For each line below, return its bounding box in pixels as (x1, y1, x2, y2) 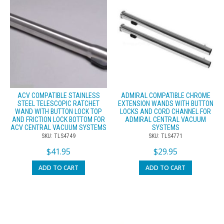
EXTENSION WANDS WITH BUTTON (117, 99, 213, 108)
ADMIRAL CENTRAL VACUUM (125, 115, 206, 124)
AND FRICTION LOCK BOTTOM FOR (12, 115, 105, 124)
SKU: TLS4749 (41, 132, 75, 140)
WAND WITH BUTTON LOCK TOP (15, 107, 102, 116)
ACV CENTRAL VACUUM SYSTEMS (10, 123, 106, 132)
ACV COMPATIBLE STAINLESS (17, 91, 100, 100)
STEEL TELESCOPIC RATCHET (17, 99, 99, 108)
